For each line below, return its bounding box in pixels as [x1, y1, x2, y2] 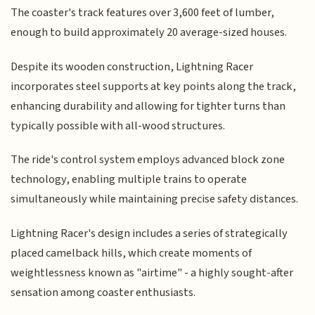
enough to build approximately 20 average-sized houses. [11, 24, 288, 41]
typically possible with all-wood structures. [11, 117, 226, 134]
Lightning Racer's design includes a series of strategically [11, 224, 288, 242]
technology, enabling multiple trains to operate [11, 171, 247, 188]
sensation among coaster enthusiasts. [11, 283, 196, 301]
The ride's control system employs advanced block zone [11, 151, 285, 169]
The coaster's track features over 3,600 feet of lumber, [11, 4, 275, 22]
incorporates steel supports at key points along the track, [11, 77, 297, 95]
